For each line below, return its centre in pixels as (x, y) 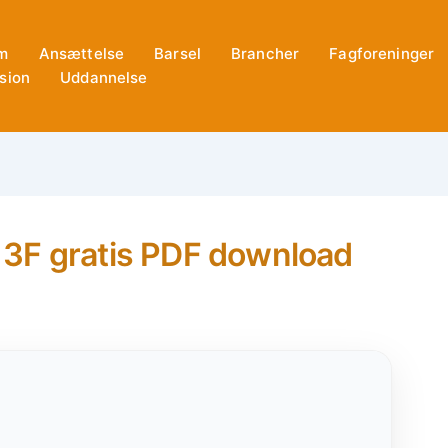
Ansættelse (81, 54)
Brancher (265, 54)
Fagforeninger (382, 54)
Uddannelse (104, 78)
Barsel (178, 54)
